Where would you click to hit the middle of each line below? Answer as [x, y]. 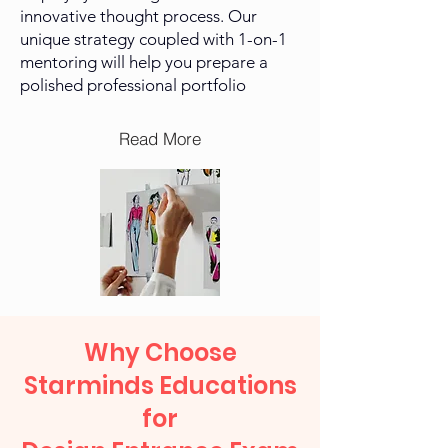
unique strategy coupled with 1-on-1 [153, 39]
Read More [160, 138]
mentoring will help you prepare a [144, 62]
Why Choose [160, 353]
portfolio [213, 85]
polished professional [100, 85]
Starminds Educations [160, 386]
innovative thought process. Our [138, 16]
